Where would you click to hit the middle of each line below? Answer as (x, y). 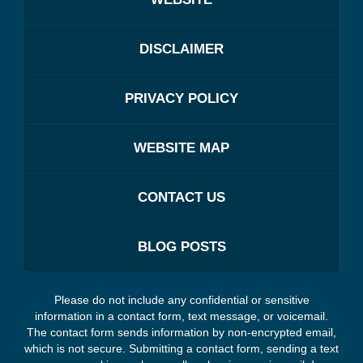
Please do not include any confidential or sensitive (181, 299)
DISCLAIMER (181, 49)
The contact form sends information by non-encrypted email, (181, 332)
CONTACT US (181, 197)
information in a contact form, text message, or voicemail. (181, 316)
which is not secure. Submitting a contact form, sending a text (181, 348)
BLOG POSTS (181, 246)
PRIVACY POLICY (181, 98)
